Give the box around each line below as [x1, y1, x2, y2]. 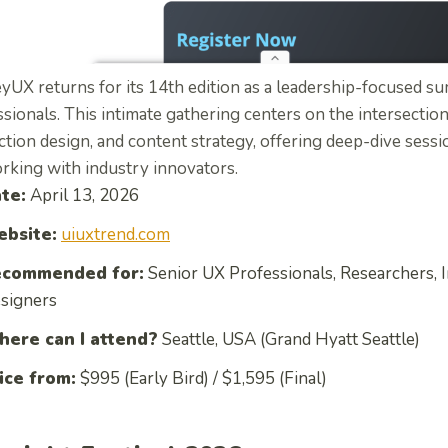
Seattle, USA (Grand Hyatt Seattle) [158, 327, 420, 351]
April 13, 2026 [26, 183, 139, 207]
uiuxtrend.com [61, 222, 170, 246]
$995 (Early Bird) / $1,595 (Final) [76, 366, 327, 390]
